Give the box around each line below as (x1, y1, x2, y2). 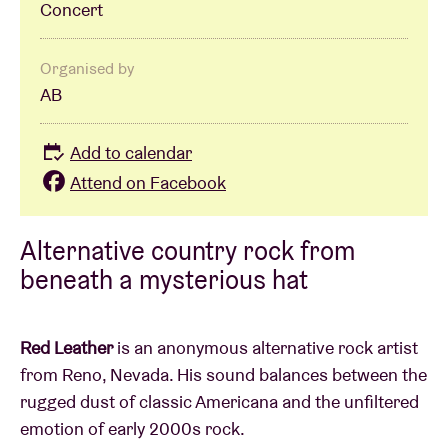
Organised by (40, 58, 134, 80)
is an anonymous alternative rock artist (113, 335, 418, 359)
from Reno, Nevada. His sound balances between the (20, 362, 427, 386)
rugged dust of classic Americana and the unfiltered (20, 389, 419, 413)
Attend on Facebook (70, 170, 226, 194)
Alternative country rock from (20, 233, 355, 267)
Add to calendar (70, 141, 192, 165)
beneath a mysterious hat (20, 262, 308, 296)
